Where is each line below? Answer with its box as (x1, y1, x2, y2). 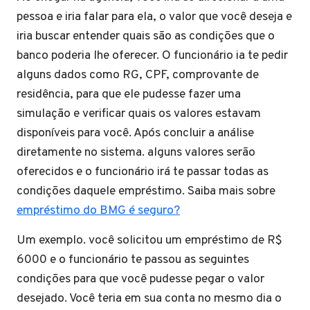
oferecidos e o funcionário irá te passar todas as (17, 164, 268, 180)
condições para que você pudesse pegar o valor (17, 271, 264, 287)
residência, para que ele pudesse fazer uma (17, 86, 241, 102)
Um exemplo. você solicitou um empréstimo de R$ (17, 232, 282, 248)
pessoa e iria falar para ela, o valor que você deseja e (17, 9, 292, 25)
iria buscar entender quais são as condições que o (17, 28, 275, 44)
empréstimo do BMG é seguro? (17, 203, 180, 219)
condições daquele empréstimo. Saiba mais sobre (17, 183, 275, 199)
